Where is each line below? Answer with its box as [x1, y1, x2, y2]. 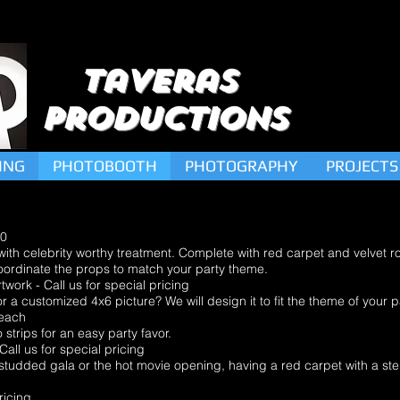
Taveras [79, 62, 246, 99]
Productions [40, 99, 286, 137]
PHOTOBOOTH [53, 156, 157, 175]
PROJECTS [326, 156, 398, 175]
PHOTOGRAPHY [185, 156, 298, 175]
